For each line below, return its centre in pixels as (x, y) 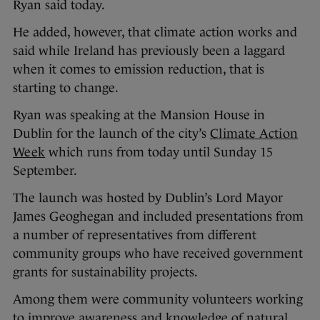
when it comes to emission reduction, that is (139, 70)
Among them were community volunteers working (158, 300)
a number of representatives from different (135, 235)
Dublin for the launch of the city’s (111, 134)
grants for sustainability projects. (107, 272)
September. (46, 171)
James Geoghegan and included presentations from (158, 217)
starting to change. (67, 88)
